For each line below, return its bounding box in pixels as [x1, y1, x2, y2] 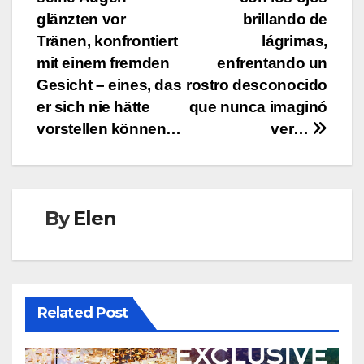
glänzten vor [37, 10, 126, 28]
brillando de [242, 10, 327, 28]
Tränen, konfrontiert [37, 32, 178, 50]
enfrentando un [217, 54, 327, 71]
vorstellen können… [37, 119, 182, 137]
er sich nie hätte [37, 97, 150, 115]
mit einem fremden [37, 54, 170, 71]
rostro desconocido [185, 76, 327, 93]
